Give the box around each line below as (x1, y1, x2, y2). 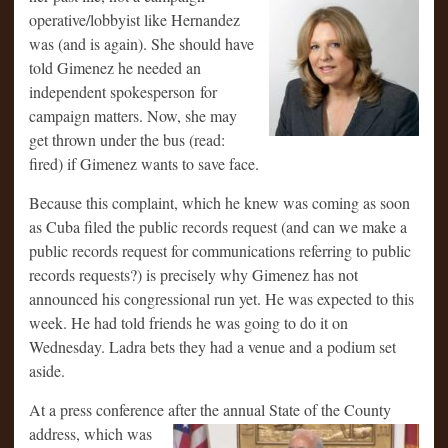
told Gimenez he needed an (29, 56, 201, 78)
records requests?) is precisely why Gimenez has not (29, 263, 358, 285)
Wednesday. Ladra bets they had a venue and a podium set (29, 335, 396, 357)
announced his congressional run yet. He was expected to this (29, 287, 414, 309)
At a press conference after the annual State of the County (29, 398, 391, 420)
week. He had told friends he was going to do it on (29, 311, 348, 333)
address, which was (29, 422, 152, 444)
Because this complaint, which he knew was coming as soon (29, 191, 410, 213)
